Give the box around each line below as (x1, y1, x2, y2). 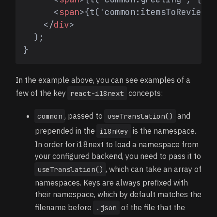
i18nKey (99, 126, 128, 136)
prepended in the (35, 126, 97, 136)
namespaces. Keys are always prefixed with (35, 178, 188, 187)
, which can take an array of (106, 164, 201, 174)
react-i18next (70, 89, 124, 98)
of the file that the (119, 202, 185, 212)
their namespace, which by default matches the (35, 189, 201, 199)
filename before (35, 202, 93, 212)
